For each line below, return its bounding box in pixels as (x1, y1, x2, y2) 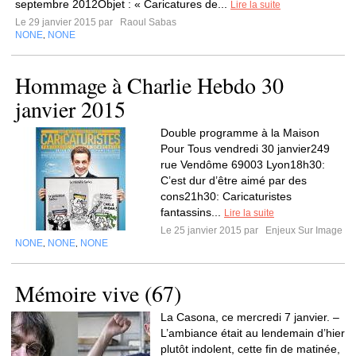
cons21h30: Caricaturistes (161, 190, 292, 203)
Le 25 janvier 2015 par (161, 225, 263, 236)
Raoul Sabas (118, 17, 176, 28)
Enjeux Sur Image (263, 225, 342, 236)
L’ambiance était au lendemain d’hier (161, 327, 345, 339)
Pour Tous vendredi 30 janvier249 (161, 142, 330, 155)
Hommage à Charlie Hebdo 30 (15, 70, 284, 100)
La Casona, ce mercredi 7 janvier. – (161, 311, 339, 323)
